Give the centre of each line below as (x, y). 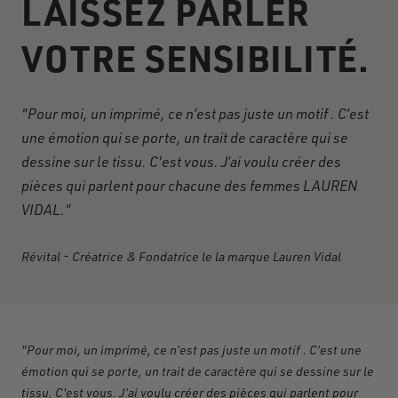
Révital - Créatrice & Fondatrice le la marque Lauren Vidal (181, 256)
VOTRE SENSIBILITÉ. (195, 57)
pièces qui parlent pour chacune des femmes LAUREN (190, 185)
